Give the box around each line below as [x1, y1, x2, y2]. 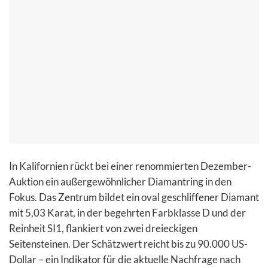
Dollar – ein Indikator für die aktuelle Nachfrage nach [9, 252, 240, 266]
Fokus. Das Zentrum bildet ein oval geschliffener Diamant [9, 190, 259, 203]
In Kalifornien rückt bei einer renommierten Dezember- [9, 159, 251, 172]
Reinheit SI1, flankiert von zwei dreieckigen [9, 221, 197, 234]
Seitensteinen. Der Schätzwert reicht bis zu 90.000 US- [9, 237, 248, 250]
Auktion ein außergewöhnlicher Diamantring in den [9, 175, 232, 188]
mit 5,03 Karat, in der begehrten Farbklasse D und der [9, 206, 246, 219]
